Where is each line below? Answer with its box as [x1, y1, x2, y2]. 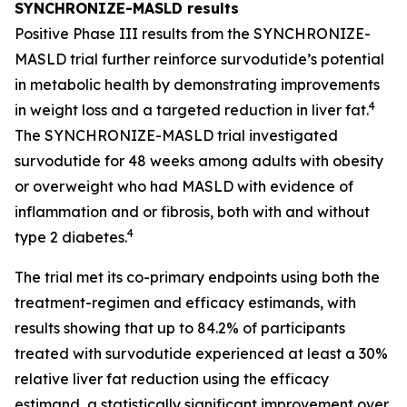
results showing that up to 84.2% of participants [15, 319, 345, 337]
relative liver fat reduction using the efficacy [15, 370, 329, 388]
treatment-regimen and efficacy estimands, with [15, 293, 356, 312]
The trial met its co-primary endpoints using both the [15, 268, 380, 286]
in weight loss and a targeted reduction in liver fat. [15, 101, 369, 119]
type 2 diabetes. [15, 228, 127, 246]
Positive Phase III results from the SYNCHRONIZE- [15, 25, 371, 43]
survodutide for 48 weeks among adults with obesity [15, 152, 383, 170]
